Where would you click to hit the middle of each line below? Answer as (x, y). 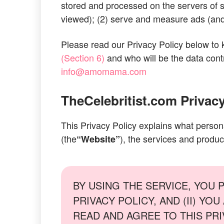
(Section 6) (83, 57)
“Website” (98, 139)
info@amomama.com (104, 71)
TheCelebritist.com (119, 100)
